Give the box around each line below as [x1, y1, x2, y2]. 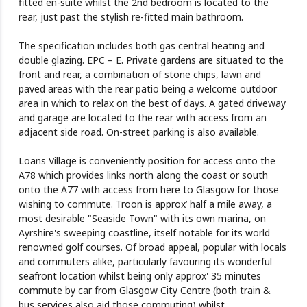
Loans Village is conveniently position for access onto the [18, 154, 275, 168]
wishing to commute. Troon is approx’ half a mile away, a [18, 197, 272, 211]
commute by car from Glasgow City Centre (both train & [18, 284, 271, 297]
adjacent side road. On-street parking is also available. [18, 125, 259, 139]
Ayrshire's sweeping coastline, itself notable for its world [18, 226, 270, 240]
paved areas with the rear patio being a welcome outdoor [18, 82, 277, 96]
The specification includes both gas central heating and [18, 39, 265, 53]
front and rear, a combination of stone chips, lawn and [18, 68, 261, 82]
